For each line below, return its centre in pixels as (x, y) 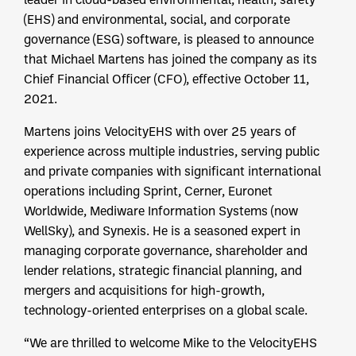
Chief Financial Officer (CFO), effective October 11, (166, 79)
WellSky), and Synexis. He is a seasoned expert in (162, 231)
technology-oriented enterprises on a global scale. (166, 310)
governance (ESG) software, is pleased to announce (169, 39)
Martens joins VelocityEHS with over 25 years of (160, 132)
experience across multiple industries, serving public (172, 151)
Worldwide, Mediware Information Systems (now (161, 211)
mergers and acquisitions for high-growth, (144, 290)
